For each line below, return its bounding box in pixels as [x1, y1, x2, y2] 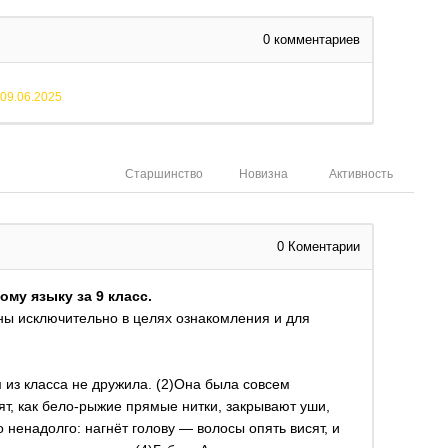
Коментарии [284, 239, 360, 255]
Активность [329, 167, 393, 182]
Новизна [239, 167, 288, 182]
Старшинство [125, 167, 203, 182]
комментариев [270, 32, 360, 48]
